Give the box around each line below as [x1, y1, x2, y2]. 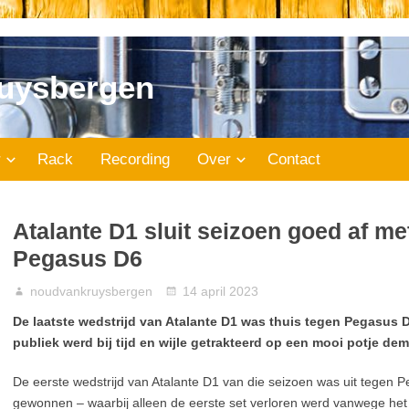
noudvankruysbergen [30, 284, 152, 299]
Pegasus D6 [13, 246, 142, 271]
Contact [267, 151, 320, 168]
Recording [100, 151, 170, 168]
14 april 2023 [183, 284, 258, 299]
